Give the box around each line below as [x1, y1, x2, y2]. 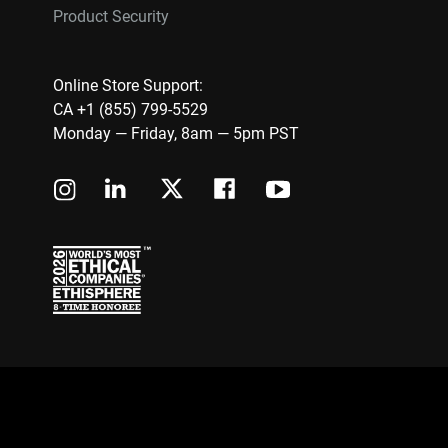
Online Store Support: [53, 76, 203, 95]
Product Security [53, 7, 169, 26]
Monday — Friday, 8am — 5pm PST [53, 124, 299, 143]
